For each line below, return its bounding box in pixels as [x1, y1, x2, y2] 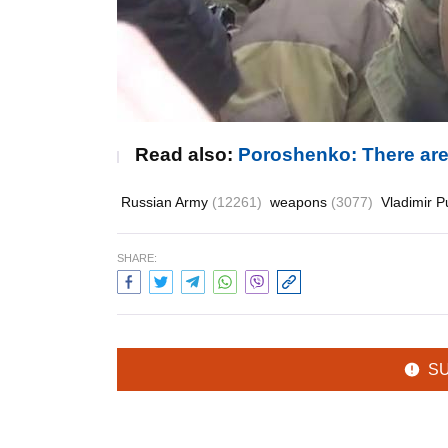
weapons [270, 194, 331, 210]
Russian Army [121, 194, 212, 210]
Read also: [135, 144, 238, 165]
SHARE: [117, 252, 157, 264]
